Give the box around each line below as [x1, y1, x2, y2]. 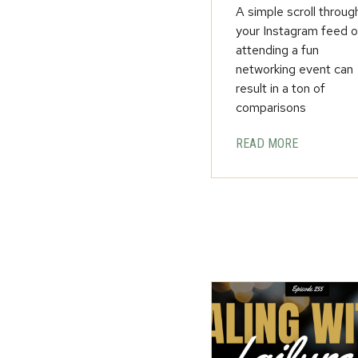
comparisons [236, 99, 307, 117]
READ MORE [236, 136, 299, 152]
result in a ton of [236, 80, 326, 97]
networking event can [236, 61, 354, 78]
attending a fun [236, 42, 320, 59]
